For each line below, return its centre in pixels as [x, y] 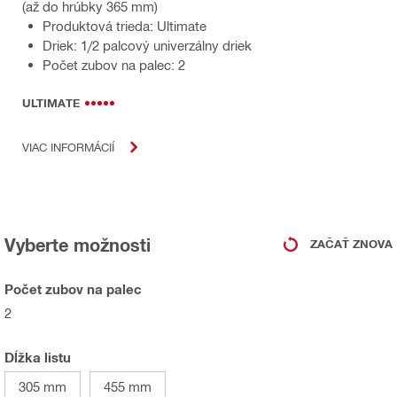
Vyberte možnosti [78, 244]
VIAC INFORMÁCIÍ [68, 147]
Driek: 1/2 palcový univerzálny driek [147, 45]
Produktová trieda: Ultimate [125, 25]
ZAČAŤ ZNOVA [351, 244]
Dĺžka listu [38, 357]
